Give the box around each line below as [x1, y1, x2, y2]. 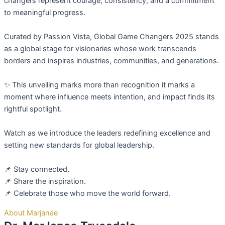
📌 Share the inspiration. [4, 177, 86, 186]
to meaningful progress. [4, 8, 85, 18]
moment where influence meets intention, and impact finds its [4, 92, 215, 102]
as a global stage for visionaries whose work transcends [4, 44, 196, 54]
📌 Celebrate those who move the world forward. [4, 189, 171, 198]
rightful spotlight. [4, 104, 62, 114]
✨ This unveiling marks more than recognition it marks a [4, 80, 195, 90]
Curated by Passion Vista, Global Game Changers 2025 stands [4, 32, 219, 42]
